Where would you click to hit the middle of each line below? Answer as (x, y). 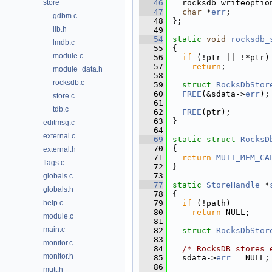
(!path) (211, 203)
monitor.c (58, 243)
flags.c (54, 163)
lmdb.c (64, 42)
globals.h (58, 189)
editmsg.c (59, 123)
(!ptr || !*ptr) (231, 57)
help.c (53, 203)
